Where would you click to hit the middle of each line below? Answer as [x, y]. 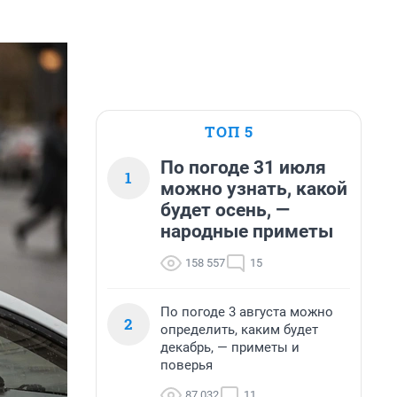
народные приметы [247, 231]
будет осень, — [225, 210]
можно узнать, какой [254, 189]
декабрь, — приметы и [230, 347]
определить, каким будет [239, 330]
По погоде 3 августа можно [247, 312]
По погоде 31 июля [243, 167]
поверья [187, 365]
